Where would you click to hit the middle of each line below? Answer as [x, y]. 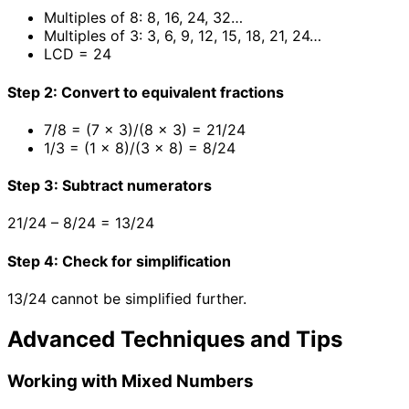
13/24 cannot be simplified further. [127, 298]
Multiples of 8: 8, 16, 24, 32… [143, 18]
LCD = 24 [78, 54]
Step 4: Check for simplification [119, 261]
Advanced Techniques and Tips [175, 339]
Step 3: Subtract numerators [110, 186]
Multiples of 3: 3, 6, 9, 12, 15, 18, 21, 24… [183, 36]
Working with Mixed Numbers [131, 381]
